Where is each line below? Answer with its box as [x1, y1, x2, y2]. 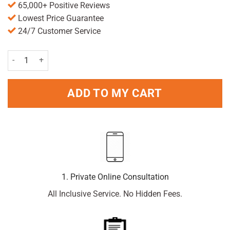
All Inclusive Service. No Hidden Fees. [48, 189, 182, 199]
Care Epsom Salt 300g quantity [7, 51, 108, 60]
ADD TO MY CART [67, 86, 163, 100]
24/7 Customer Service [16, 26, 101, 36]
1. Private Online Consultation [61, 172, 169, 182]
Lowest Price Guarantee [16, 13, 104, 23]
